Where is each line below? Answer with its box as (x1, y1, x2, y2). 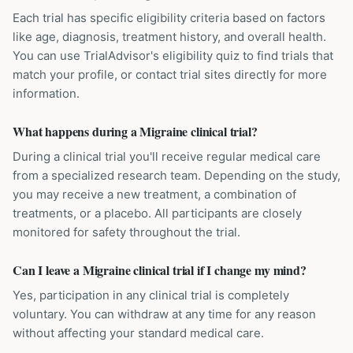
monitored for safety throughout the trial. (13, 225, 240, 240)
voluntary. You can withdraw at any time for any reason (13, 307, 316, 321)
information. (13, 86, 80, 101)
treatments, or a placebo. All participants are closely (13, 206, 302, 221)
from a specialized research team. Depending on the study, (13, 168, 340, 183)
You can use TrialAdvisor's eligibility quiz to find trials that (13, 48, 333, 63)
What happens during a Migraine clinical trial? (13, 122, 258, 140)
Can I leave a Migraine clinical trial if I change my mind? (13, 261, 307, 279)
